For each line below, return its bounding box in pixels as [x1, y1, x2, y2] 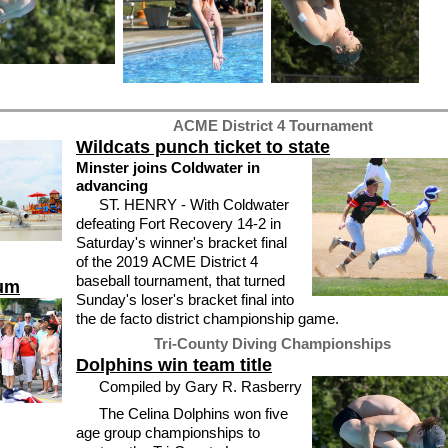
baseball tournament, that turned [76, 271, 285, 289]
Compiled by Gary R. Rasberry [98, 378, 302, 396]
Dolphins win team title [76, 355, 272, 376]
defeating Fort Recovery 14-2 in [76, 214, 281, 232]
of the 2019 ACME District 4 [76, 252, 258, 270]
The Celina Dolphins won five [98, 404, 288, 422]
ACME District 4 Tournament [172, 116, 373, 134]
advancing [76, 176, 148, 194]
